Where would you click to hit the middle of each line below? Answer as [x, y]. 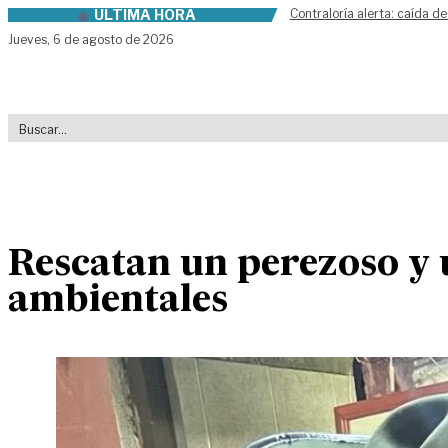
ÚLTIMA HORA [144, 14]
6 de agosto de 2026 [113, 39]
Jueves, [30, 39]
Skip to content [67, 18]
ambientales [118, 300]
